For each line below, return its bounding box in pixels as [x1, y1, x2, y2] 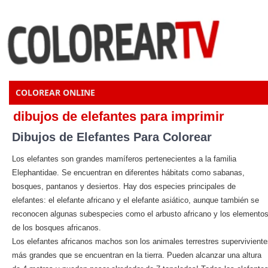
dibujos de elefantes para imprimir [13, 109, 224, 124]
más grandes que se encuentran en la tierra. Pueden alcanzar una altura [12, 251, 261, 260]
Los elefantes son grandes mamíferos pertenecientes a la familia [12, 154, 236, 163]
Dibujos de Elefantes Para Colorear [12, 130, 212, 144]
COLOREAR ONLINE [16, 87, 95, 98]
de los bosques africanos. [12, 223, 101, 232]
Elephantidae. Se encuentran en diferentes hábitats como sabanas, [12, 168, 245, 177]
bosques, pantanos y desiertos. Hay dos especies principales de [12, 182, 236, 191]
